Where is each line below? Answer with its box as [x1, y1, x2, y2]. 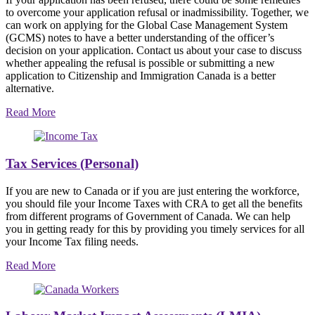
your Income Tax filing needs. [6, 235, 139, 247]
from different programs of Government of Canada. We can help [6, 210, 290, 222]
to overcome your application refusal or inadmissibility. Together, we [6, 6, 309, 19]
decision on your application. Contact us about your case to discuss [6, 44, 302, 57]
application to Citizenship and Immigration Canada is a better [6, 70, 276, 82]
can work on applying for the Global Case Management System [6, 19, 288, 32]
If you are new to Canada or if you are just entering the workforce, [6, 184, 300, 197]
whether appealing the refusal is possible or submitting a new [6, 57, 275, 70]
